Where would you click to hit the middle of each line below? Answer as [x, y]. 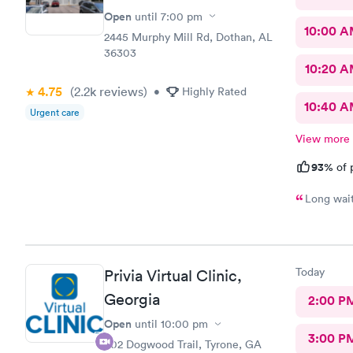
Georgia [132, 299]
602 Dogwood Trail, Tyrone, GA [183, 344]
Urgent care [55, 112]
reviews [120, 91]
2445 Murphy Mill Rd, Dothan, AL [188, 37]
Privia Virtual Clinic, [173, 276]
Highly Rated [214, 91]
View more [322, 138]
